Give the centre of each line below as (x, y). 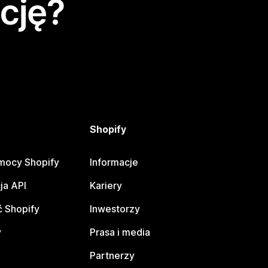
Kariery (106, 186)
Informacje (114, 162)
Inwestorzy (115, 209)
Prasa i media (120, 232)
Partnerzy (112, 256)
